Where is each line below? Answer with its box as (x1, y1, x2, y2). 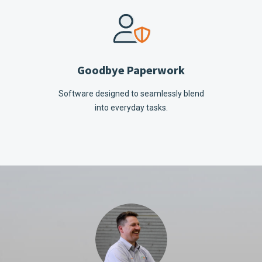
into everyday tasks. (94, 103, 168, 113)
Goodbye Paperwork (77, 63, 185, 80)
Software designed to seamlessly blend (58, 89, 204, 99)
